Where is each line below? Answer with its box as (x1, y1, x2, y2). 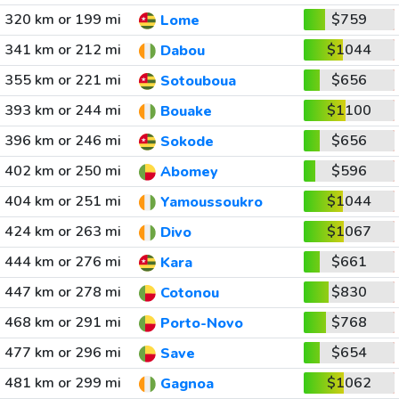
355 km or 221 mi (4, 70, 121, 90)
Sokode (159, 132, 214, 152)
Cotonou (159, 283, 219, 304)
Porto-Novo (159, 313, 243, 334)
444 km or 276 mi (4, 252, 121, 272)
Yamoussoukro (159, 192, 263, 213)
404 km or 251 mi (4, 191, 121, 211)
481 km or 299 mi (4, 373, 121, 393)
